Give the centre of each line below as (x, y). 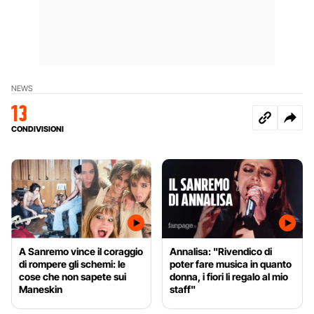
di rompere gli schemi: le (72, 264)
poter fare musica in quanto (231, 264)
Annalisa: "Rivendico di (221, 251)
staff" (183, 289)
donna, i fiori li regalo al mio (229, 276)
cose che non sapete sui (73, 276)
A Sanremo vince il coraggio (81, 251)
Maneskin (41, 289)
